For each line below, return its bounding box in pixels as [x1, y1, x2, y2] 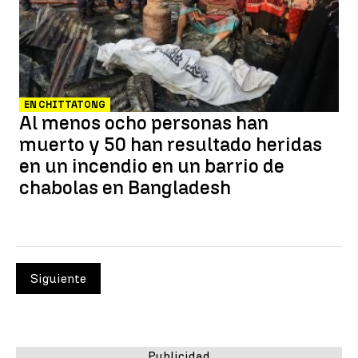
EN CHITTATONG [24, 99, 105, 110]
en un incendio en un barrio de [19, 154, 284, 177]
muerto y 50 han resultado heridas [19, 133, 322, 156]
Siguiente [30, 271, 86, 286]
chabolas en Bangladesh [19, 176, 231, 199]
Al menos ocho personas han [19, 111, 268, 134]
